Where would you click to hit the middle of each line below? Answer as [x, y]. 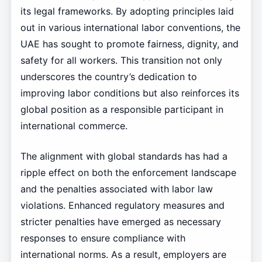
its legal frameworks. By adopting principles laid [127, 11]
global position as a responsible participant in [122, 110]
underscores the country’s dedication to [108, 77]
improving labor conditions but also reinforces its [130, 93]
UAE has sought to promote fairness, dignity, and [129, 44]
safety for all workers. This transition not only [121, 61]
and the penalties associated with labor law [116, 189]
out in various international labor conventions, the [130, 28]
